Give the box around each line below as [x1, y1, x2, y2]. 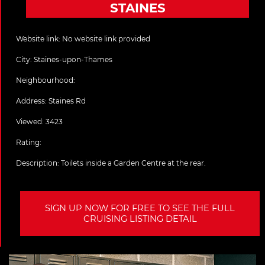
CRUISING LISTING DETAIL [83, 214, 197, 225]
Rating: [16, 138, 43, 147]
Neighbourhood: [16, 76, 75, 85]
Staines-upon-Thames [34, 55, 112, 64]
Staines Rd [49, 96, 86, 106]
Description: [16, 159, 61, 168]
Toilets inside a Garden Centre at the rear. [61, 159, 206, 168]
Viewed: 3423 [16, 117, 63, 127]
